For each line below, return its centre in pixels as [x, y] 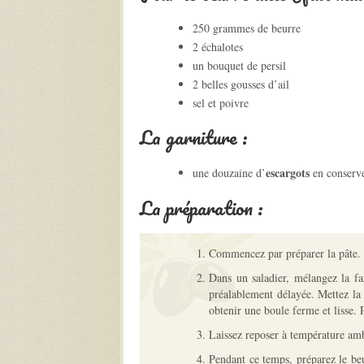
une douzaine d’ [229, 173]
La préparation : [201, 208]
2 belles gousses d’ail [241, 84]
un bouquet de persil [239, 65]
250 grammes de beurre [247, 28]
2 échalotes [218, 47]
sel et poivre [221, 103]
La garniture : [194, 137]
